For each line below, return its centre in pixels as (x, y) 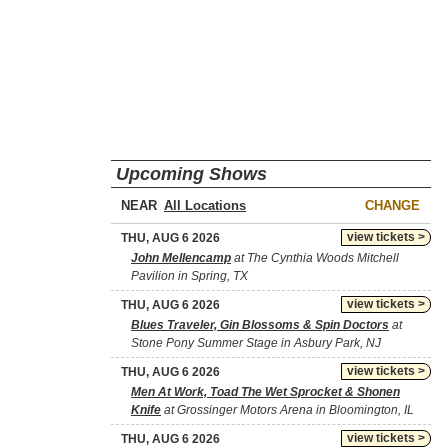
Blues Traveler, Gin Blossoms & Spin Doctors (260, 324)
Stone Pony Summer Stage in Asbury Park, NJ (256, 342)
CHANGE (392, 205)
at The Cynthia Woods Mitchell (315, 257)
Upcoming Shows (191, 173)
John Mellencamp (181, 257)
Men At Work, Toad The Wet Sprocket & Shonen (265, 391)
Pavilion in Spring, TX (189, 275)
